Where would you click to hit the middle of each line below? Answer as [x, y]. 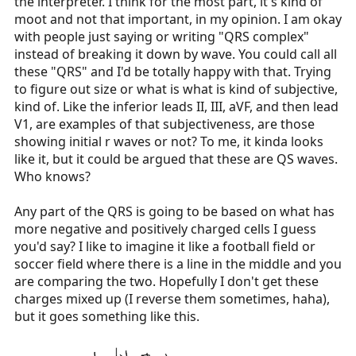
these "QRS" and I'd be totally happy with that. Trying [173, 71]
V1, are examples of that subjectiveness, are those [164, 124]
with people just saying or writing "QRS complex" [162, 36]
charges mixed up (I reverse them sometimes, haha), [172, 298]
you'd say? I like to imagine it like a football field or [165, 246]
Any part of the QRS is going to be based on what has [174, 211]
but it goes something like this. [107, 316]
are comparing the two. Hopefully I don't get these [166, 281]
